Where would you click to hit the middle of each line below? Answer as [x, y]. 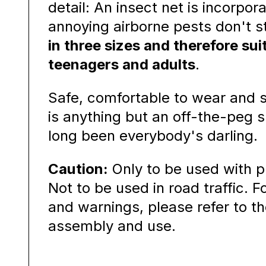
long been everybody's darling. [153, 135]
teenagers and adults [122, 64]
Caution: [78, 169]
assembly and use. [112, 226]
